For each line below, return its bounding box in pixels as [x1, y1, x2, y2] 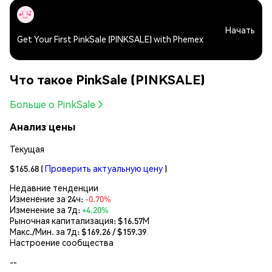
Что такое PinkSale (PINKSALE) [10, 70, 205, 87]
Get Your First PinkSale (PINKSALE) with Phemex [17, 33, 203, 45]
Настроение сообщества [10, 236, 114, 248]
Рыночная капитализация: [10, 214, 118, 226]
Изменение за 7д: [10, 203, 82, 215]
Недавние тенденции [10, 182, 98, 193]
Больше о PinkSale [10, 98, 95, 111]
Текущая [10, 143, 44, 154]
